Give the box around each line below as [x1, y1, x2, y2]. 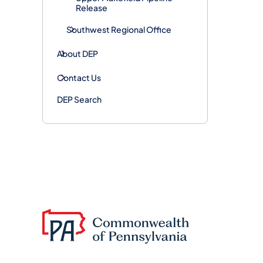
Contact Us [57, 72, 101, 83]
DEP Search [57, 93, 102, 104]
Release [76, 2, 107, 13]
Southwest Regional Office [66, 23, 171, 35]
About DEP [57, 48, 98, 59]
